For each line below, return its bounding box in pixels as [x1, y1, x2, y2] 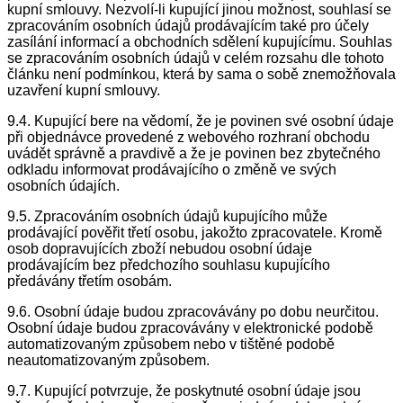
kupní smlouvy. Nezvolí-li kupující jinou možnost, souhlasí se [7, 2, 391, 18]
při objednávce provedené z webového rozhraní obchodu [7, 130, 370, 146]
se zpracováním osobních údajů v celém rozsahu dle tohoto [7, 50, 384, 67]
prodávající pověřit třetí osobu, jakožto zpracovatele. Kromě [7, 225, 382, 241]
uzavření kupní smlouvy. [7, 83, 160, 99]
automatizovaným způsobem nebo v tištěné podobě [7, 336, 335, 353]
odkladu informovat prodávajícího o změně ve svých [7, 162, 336, 178]
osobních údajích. [7, 178, 120, 194]
